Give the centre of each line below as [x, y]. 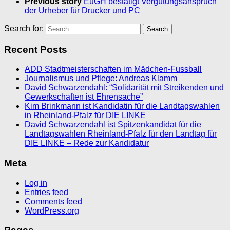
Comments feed [53, 201]
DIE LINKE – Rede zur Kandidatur [87, 143]
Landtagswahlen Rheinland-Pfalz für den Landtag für [121, 134]
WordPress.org [52, 210]
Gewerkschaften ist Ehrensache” [84, 97]
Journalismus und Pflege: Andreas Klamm [101, 79]
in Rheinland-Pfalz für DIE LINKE [85, 116]
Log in [36, 183]
